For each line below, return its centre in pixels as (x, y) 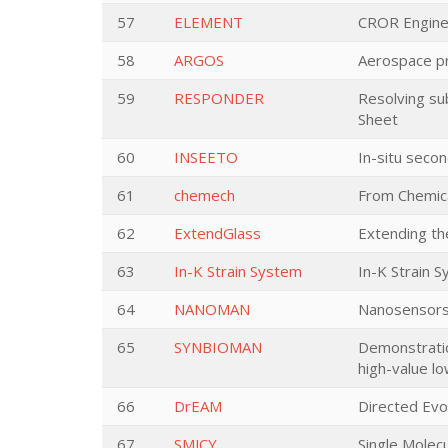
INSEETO (206, 157)
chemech (204, 195)
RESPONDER (219, 98)
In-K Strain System (238, 271)
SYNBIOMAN (218, 347)
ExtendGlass (217, 233)
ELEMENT (208, 22)
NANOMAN (212, 309)
